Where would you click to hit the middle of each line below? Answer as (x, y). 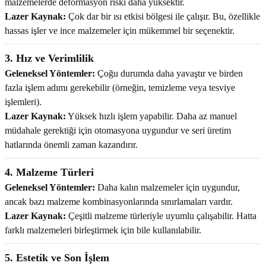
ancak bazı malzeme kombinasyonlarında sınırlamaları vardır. (119, 202)
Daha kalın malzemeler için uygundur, (167, 188)
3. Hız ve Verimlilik (49, 58)
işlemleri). (23, 102)
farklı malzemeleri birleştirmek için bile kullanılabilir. (103, 230)
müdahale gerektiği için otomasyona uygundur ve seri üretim (118, 131)
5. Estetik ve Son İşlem (57, 258)
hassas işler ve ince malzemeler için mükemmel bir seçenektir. (120, 31)
